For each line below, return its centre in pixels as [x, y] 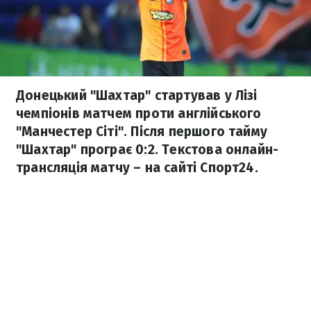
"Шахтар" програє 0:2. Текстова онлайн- [148, 150]
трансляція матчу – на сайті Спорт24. [137, 168]
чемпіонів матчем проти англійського [139, 114]
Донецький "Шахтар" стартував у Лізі [137, 95]
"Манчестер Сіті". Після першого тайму [142, 132]
